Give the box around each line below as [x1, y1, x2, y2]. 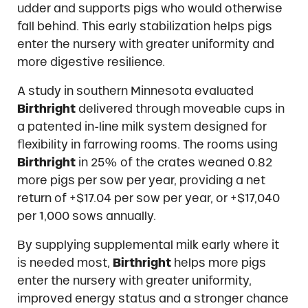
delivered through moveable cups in [75, 102, 285, 115]
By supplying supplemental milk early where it [16, 239, 279, 252]
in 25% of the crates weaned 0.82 [75, 156, 272, 169]
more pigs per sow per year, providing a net [16, 174, 265, 187]
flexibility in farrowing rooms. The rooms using [16, 138, 278, 151]
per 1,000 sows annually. [16, 210, 156, 223]
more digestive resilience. [16, 56, 165, 69]
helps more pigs [170, 256, 266, 269]
